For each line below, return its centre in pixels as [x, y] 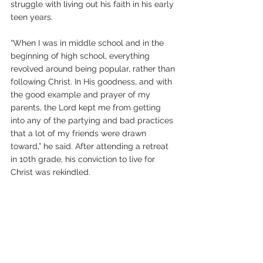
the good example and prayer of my [82, 95]
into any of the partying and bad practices [93, 121]
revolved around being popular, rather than [94, 69]
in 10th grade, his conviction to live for [84, 159]
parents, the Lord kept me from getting [87, 108]
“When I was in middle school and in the [88, 43]
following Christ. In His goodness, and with [92, 82]
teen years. [32, 17]
